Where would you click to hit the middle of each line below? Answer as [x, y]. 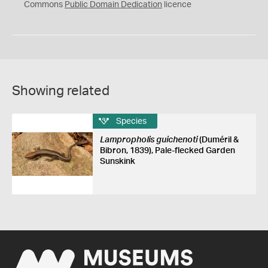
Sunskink [117, 162]
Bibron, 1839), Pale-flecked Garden [167, 151]
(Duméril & [218, 140]
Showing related [61, 91]
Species [131, 121]
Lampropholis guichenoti [148, 140]
